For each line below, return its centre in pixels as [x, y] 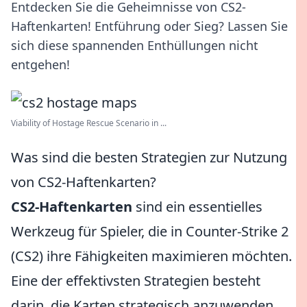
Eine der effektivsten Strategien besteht [136, 281]
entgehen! [40, 64]
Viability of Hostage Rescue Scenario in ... [89, 123]
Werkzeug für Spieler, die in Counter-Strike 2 [150, 231]
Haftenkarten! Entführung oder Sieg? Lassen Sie [149, 26]
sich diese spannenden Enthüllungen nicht [135, 45]
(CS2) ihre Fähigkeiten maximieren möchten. [151, 256]
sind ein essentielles [197, 207]
